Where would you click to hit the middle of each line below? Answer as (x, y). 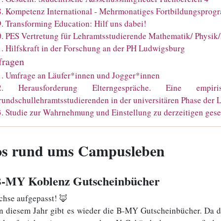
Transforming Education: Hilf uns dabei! (76, 23)
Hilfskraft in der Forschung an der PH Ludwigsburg (95, 48)
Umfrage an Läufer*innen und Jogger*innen (83, 75)
